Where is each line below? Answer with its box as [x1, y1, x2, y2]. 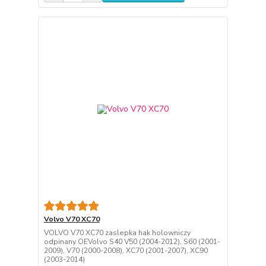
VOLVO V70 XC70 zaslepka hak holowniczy [43, 228, 191, 238]
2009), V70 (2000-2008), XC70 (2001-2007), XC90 [43, 246, 208, 256]
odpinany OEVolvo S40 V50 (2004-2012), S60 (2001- [43, 237, 220, 247]
